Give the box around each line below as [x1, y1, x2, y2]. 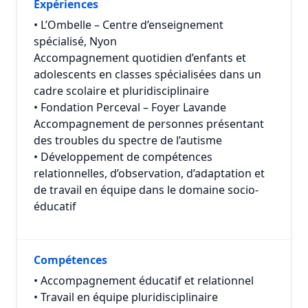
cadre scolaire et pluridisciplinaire [34, 83, 209, 98]
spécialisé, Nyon [34, 34, 117, 49]
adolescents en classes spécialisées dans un [34, 67, 261, 82]
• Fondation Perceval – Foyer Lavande [34, 100, 226, 115]
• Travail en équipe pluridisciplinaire [34, 289, 218, 305]
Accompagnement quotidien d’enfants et [34, 50, 246, 65]
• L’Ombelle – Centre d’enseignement [34, 17, 223, 32]
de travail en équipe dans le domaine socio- [34, 182, 258, 197]
